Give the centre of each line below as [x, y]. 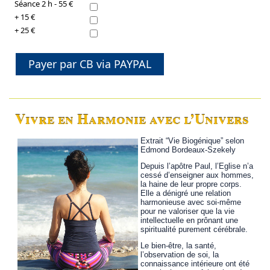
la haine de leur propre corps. [191, 184]
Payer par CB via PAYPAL [90, 64]
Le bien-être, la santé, [179, 246]
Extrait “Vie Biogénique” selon [193, 141]
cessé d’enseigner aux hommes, [197, 175]
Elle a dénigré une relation [186, 193]
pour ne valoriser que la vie [188, 212]
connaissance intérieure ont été [195, 264]
